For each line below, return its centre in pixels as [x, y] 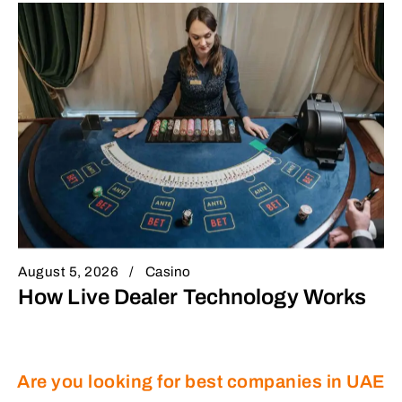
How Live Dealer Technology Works [192, 297]
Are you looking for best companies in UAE [201, 382]
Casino [168, 272]
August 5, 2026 [68, 272]
